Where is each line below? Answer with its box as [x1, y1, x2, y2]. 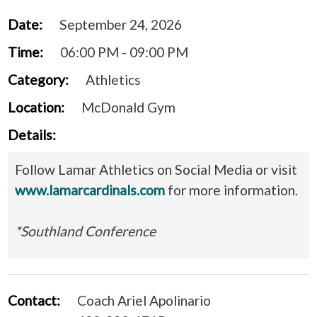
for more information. [165, 181, 298, 198]
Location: [8, 98, 64, 115]
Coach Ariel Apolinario [77, 292, 211, 309]
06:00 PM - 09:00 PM [60, 43, 188, 60]
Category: [8, 71, 69, 88]
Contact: [8, 292, 60, 309]
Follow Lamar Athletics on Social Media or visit [15, 161, 297, 178]
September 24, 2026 [59, 16, 182, 33]
